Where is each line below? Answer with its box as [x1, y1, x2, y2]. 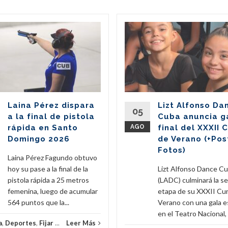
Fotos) [158, 145, 186, 155]
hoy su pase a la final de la [8, 164, 88, 173]
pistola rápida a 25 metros [8, 175, 89, 184]
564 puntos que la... [8, 197, 69, 207]
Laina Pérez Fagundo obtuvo [8, 153, 97, 162]
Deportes [5, 218, 36, 227]
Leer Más [66, 218, 96, 227]
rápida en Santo [8, 123, 78, 132]
